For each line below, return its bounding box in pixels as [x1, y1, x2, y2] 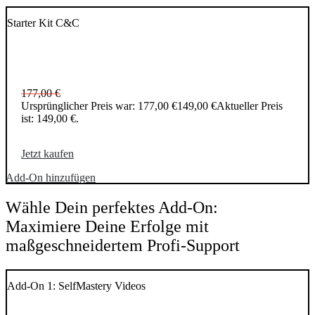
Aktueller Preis [217, 100, 283, 112]
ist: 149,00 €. [21, 112, 79, 125]
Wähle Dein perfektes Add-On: [6, 198, 218, 217]
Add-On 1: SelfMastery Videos [7, 279, 146, 292]
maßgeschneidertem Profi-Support [6, 236, 240, 255]
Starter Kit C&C [7, 16, 79, 29]
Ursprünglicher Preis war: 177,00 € [21, 100, 177, 112]
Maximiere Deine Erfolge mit [6, 217, 209, 236]
